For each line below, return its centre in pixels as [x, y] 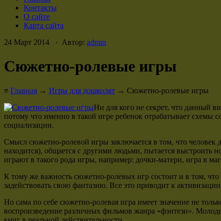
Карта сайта [44, 25]
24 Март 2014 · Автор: [45, 42]
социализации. [29, 125]
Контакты [40, 8]
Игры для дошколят [82, 90]
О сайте [37, 17]
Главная [24, 90]
